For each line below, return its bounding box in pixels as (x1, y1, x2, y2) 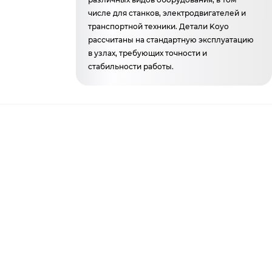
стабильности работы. (88, 62, 174, 71)
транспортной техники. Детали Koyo (88, 22, 229, 31)
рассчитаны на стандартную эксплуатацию (88, 35, 254, 44)
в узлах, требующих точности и (88, 49, 208, 58)
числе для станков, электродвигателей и (88, 8, 246, 18)
